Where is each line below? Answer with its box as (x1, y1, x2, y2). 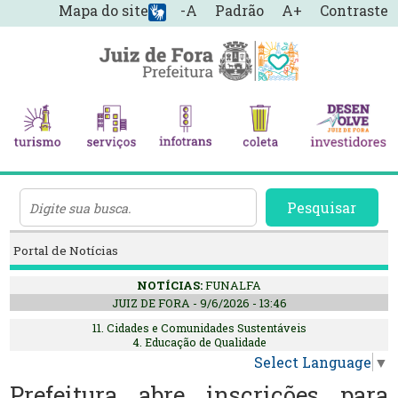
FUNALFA (205, 277, 261, 292)
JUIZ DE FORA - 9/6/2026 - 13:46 (111, 295, 287, 310)
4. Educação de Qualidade (131, 334, 267, 349)
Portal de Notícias (13, 243, 119, 259)
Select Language (253, 353, 371, 372)
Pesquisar (287, 198, 357, 218)
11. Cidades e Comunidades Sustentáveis (92, 320, 306, 335)
